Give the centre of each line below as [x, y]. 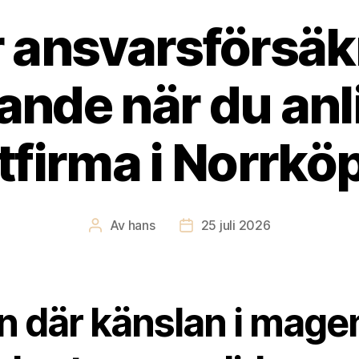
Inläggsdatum [225, 227]
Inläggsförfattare [144, 227]
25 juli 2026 [236, 226]
